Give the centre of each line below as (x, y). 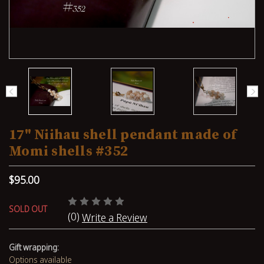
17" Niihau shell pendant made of (123, 135)
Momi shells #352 (68, 151)
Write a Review (115, 217)
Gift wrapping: (34, 247)
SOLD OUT (28, 209)
